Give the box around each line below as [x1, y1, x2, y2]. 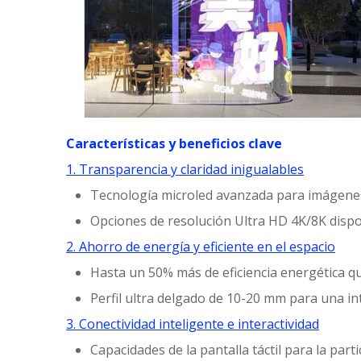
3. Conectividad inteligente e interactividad [66, 315, 319, 334]
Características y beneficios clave [66, 135, 282, 153]
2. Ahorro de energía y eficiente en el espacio [66, 238, 335, 256]
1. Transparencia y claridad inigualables [66, 160, 304, 179]
